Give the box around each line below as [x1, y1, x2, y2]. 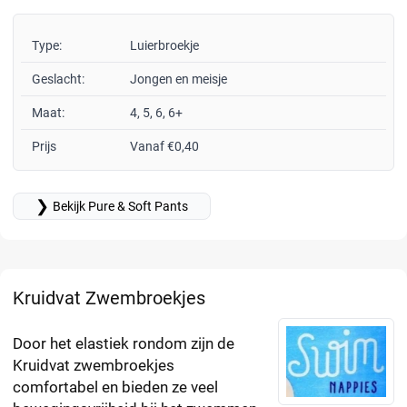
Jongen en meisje [130, 72, 227, 87]
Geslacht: [32, 72, 84, 87]
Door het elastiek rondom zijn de [13, 334, 234, 353]
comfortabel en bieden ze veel [13, 378, 218, 397]
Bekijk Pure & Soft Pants [53, 199, 188, 214]
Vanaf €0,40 [130, 139, 199, 154]
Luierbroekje [130, 38, 199, 54]
